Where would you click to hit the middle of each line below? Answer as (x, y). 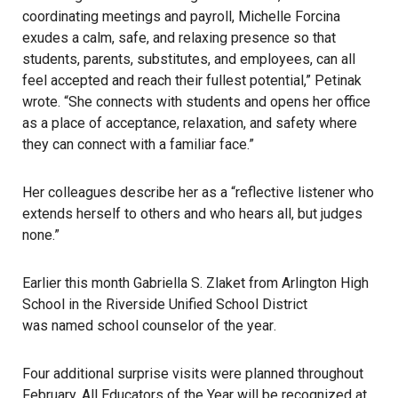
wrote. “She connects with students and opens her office (196, 101)
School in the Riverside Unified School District (165, 304)
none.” (41, 235)
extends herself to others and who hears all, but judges (192, 213)
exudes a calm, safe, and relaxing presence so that (179, 37)
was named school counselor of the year (148, 325)
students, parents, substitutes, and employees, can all (189, 59)
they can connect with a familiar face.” (138, 144)
